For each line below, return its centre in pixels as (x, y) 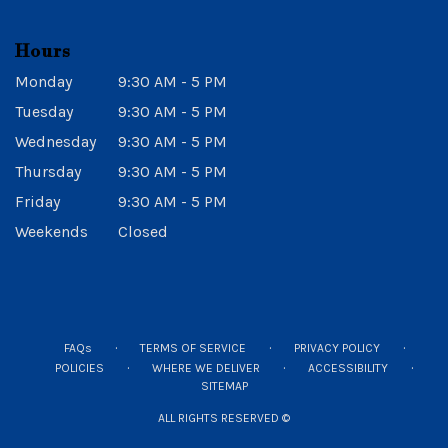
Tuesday (44, 111)
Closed (143, 231)
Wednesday (55, 141)
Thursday (48, 171)
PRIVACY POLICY (336, 347)
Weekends (51, 231)
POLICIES (79, 367)
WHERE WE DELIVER (206, 367)
